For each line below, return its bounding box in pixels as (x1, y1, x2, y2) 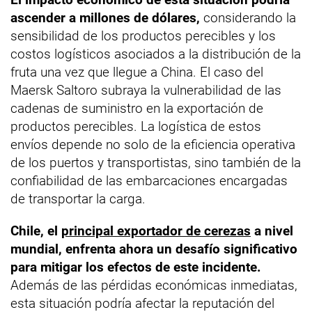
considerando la (200, 10, 296, 26)
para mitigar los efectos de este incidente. (10, 259, 261, 275)
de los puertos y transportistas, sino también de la (10, 155, 301, 171)
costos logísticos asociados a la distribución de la (10, 46, 301, 62)
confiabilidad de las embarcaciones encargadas (10, 173, 288, 189)
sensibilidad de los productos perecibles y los (10, 28, 276, 44)
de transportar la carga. (10, 191, 146, 207)
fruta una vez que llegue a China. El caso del (10, 64, 263, 80)
